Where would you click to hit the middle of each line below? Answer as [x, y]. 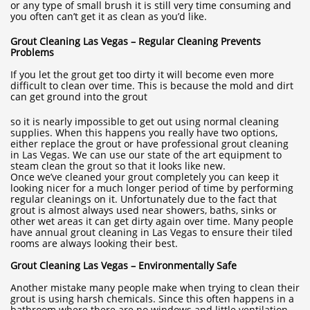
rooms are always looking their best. [94, 243]
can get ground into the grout [79, 97]
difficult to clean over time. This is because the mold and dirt [152, 85]
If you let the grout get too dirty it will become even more [142, 74]
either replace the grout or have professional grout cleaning [149, 144]
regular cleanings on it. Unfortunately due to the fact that [144, 199]
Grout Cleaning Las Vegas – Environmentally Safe [124, 265]
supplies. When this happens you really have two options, [144, 133]
